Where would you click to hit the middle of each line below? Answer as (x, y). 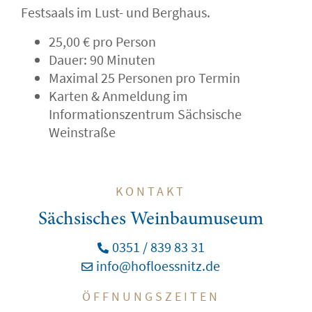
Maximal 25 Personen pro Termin (145, 77)
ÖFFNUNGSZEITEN (151, 296)
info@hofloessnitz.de (158, 265)
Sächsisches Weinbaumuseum (151, 219)
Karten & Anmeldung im (118, 95)
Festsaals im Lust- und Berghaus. (116, 12)
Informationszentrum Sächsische (145, 114)
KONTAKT (151, 191)
